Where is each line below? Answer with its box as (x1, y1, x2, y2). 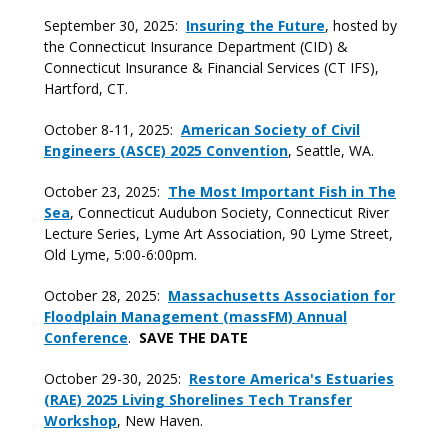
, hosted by (325, 16, 397, 35)
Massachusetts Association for (168, 286, 395, 305)
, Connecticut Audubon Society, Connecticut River (70, 203, 389, 222)
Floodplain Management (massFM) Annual (44, 307, 347, 326)
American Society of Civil (181, 120, 360, 139)
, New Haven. (117, 411, 207, 430)
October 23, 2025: (44, 182, 168, 201)
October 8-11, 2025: (44, 120, 181, 139)
